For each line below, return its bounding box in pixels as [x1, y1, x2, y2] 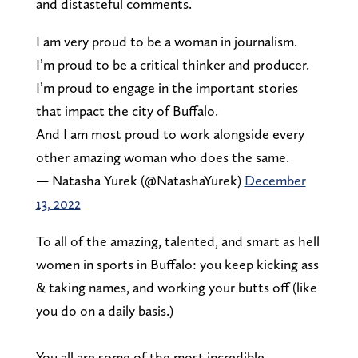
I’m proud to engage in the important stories [35, 78, 298, 96]
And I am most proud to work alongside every [35, 125, 304, 142]
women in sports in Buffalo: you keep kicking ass [35, 255, 319, 272]
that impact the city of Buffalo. [35, 101, 218, 119]
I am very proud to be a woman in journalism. [35, 32, 297, 50]
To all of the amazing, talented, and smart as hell [35, 232, 320, 249]
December [244, 171, 306, 189]
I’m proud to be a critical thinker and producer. [35, 55, 309, 73]
